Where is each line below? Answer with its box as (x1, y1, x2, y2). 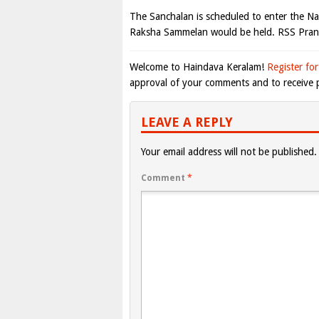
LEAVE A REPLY (141, 115, 233, 130)
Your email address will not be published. (141, 146, 317, 157)
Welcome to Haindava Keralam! (130, 61, 267, 73)
